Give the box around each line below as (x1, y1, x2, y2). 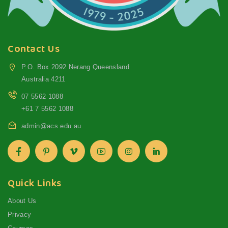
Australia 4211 (21, 75, 66, 83)
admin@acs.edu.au (21, 122, 81, 130)
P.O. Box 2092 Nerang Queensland (21, 63, 130, 71)
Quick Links (8, 175, 62, 190)
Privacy (8, 210, 32, 218)
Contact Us (8, 40, 60, 56)
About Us (8, 196, 37, 205)
